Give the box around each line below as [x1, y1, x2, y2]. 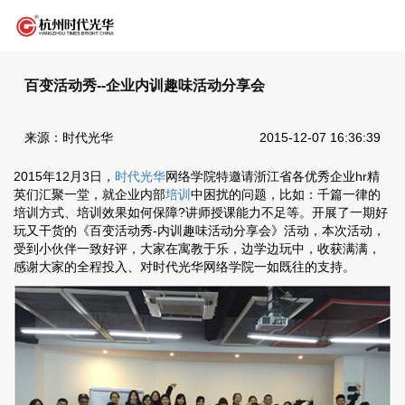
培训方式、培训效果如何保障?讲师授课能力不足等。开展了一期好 [14, 205, 388, 221]
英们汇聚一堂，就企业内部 [14, 187, 165, 202]
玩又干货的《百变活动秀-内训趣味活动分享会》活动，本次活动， [14, 223, 385, 239]
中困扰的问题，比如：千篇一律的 [191, 187, 381, 202]
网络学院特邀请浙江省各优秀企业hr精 [165, 169, 380, 184]
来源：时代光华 [24, 130, 113, 146]
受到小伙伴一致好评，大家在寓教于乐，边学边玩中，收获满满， [14, 241, 381, 257]
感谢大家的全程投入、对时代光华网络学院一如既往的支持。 [14, 259, 355, 275]
